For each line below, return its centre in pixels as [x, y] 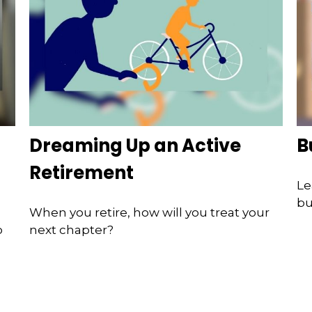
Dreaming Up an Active [135, 145]
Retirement [82, 172]
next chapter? [72, 230]
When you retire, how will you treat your [150, 213]
